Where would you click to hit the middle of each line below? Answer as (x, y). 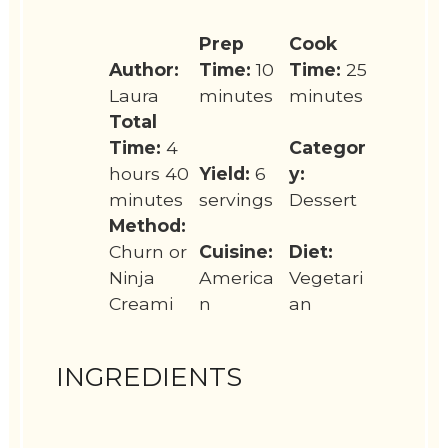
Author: (144, 69)
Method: (148, 225)
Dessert (322, 199)
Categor (327, 147)
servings (235, 199)
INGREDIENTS (149, 376)
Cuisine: (235, 251)
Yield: (224, 173)
